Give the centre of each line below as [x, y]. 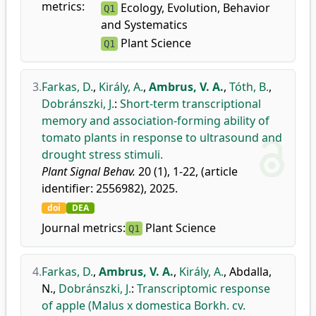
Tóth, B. [249, 87]
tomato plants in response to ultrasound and [162, 138]
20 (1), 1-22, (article [187, 171]
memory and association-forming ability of [156, 121]
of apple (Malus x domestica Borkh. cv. [144, 305]
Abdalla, [250, 272]
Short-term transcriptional [190, 104]
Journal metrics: [84, 228]
